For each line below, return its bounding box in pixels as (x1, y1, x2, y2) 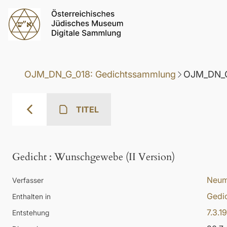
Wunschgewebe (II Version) (54, 150, 175, 164)
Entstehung (12, 208, 49, 217)
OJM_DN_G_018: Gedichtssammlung (24, 69, 176, 80)
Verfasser (12, 176, 44, 185)
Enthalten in (12, 192, 51, 201)
